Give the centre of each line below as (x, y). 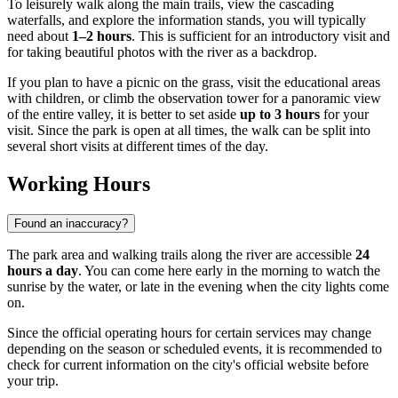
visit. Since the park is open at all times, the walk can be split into (189, 131)
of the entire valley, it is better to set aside (123, 115)
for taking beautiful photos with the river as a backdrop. (162, 52)
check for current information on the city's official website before (188, 365)
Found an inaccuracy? (71, 224)
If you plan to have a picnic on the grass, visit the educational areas (194, 83)
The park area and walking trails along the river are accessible (181, 255)
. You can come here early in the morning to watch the (229, 271)
